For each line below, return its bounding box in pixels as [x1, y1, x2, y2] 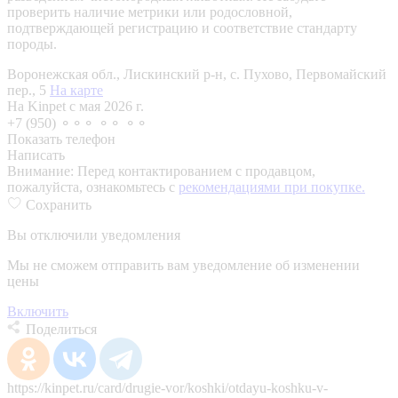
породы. [7, 36, 57, 52]
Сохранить [26, 196, 92, 212]
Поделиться [26, 321, 97, 337]
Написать [7, 147, 65, 163]
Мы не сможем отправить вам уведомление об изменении [7, 257, 360, 273]
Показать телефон [7, 131, 115, 147]
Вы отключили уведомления [7, 227, 180, 243]
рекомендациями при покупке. [179, 179, 365, 195]
